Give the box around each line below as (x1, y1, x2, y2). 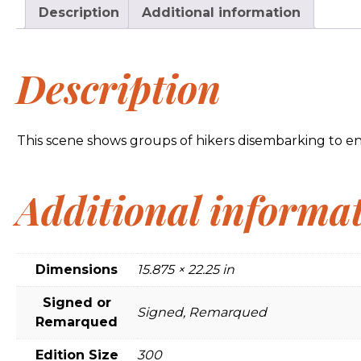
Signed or (42, 294, 111, 310)
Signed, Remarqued (137, 304, 267, 320)
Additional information (142, 5, 301, 21)
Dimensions (35, 261, 118, 277)
